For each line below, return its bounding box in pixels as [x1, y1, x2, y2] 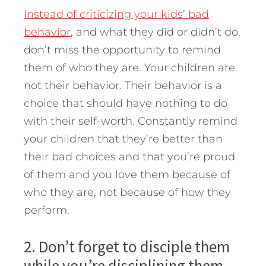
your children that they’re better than [24, 132, 223, 146]
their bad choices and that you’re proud [24, 150, 235, 164]
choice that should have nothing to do [24, 97, 227, 110]
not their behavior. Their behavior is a [24, 79, 222, 93]
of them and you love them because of [24, 168, 230, 182]
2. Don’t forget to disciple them [24, 236, 230, 257]
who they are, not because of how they [24, 186, 231, 199]
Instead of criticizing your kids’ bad [24, 8, 209, 21]
